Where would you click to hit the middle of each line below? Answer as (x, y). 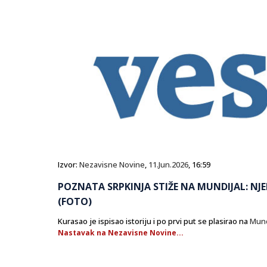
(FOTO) (75, 202)
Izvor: (69, 165)
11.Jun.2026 (168, 165)
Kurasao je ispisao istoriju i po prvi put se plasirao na (154, 221)
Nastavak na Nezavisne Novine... (121, 233)
